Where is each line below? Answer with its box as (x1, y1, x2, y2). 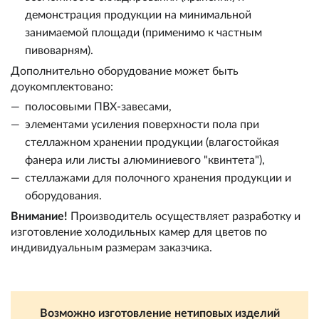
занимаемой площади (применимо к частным (25, 27, 262, 38)
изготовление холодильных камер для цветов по (11, 226, 267, 238)
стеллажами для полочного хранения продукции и (25, 172, 291, 184)
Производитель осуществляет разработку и (68, 211, 300, 222)
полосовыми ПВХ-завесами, (25, 101, 172, 113)
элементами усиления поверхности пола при (25, 119, 259, 130)
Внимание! (11, 211, 68, 222)
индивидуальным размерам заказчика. (11, 242, 212, 253)
